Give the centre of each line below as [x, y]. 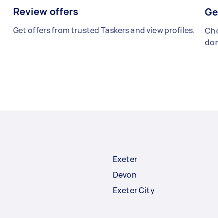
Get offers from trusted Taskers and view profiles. [104, 30]
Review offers [46, 11]
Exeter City [134, 190]
